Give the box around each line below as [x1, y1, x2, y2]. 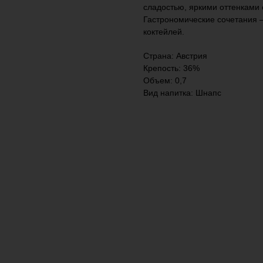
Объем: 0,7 [143, 75, 187, 85]
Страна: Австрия [143, 50, 207, 60]
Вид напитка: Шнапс [143, 87, 221, 97]
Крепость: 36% [143, 63, 200, 73]
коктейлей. [143, 26, 184, 36]
